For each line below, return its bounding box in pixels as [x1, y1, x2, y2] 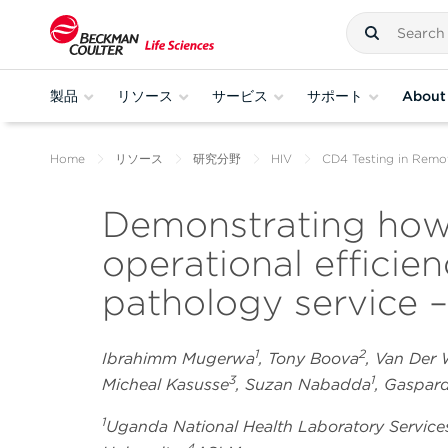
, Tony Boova [259, 349, 359, 369]
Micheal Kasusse [102, 375, 229, 395]
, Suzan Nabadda [236, 375, 371, 395]
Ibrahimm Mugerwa [102, 349, 255, 369]
